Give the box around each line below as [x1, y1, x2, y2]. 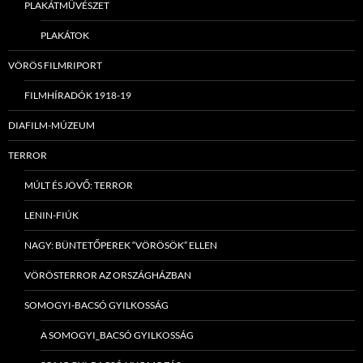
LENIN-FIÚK [24, 209, 79, 222]
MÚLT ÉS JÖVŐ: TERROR [24, 179, 133, 192]
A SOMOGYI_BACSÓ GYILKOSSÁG [41, 329, 194, 342]
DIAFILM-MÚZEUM [8, 119, 95, 132]
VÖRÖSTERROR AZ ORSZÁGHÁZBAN [24, 269, 191, 282]
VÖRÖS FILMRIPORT [8, 59, 102, 72]
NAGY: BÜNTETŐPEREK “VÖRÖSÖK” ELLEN [24, 239, 217, 252]
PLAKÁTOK [41, 29, 89, 42]
